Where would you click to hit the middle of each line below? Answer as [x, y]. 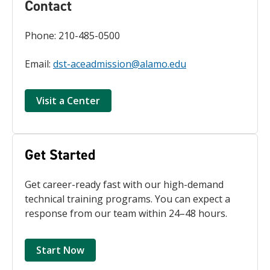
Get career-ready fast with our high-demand [124, 184]
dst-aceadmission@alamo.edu [120, 64]
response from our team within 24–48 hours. [126, 213]
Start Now [60, 250]
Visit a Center [68, 101]
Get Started [60, 155]
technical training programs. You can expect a [127, 199]
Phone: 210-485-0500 [72, 36]
